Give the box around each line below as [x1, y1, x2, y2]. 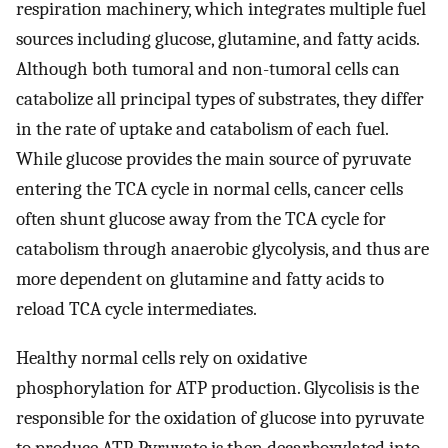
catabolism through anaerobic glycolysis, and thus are [16, 238, 429, 261]
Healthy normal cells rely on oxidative [16, 347, 307, 370]
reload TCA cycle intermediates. [16, 298, 257, 321]
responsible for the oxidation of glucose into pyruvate [16, 407, 424, 430]
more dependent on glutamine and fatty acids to [16, 268, 384, 291]
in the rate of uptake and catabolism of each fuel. [16, 118, 388, 141]
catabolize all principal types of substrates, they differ [16, 88, 424, 111]
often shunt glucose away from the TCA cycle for [16, 208, 386, 231]
